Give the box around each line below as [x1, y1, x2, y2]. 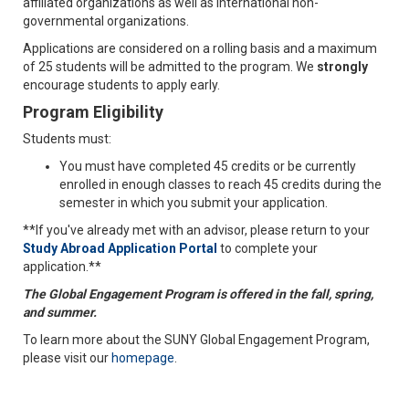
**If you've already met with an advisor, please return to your [23, 222, 370, 237]
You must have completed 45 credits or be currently [59, 158, 356, 173]
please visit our [23, 350, 111, 365]
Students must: [23, 131, 111, 146]
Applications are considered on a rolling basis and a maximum [23, 40, 377, 56]
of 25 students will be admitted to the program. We [23, 58, 317, 74]
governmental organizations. [23, 13, 189, 28]
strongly [317, 58, 368, 74]
